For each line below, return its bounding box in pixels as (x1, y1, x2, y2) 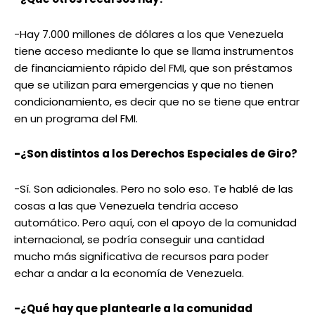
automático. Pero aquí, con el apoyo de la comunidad (14, 215, 297, 231)
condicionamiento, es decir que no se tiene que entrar (14, 94, 300, 110)
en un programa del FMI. (14, 111, 138, 127)
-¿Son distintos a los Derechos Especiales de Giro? (14, 146, 297, 162)
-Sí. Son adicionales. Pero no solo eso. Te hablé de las (14, 181, 293, 197)
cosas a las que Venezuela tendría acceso (14, 198, 238, 214)
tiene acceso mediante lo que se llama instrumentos (14, 44, 294, 59)
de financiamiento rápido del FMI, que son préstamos (14, 60, 292, 76)
